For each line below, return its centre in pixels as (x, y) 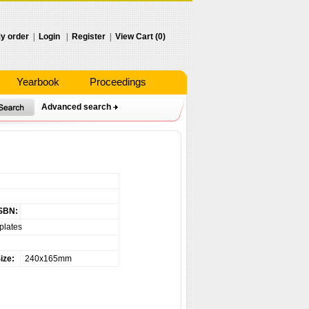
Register (89, 37)
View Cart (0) (140, 37)
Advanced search (76, 107)
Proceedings (118, 82)
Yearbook (38, 82)
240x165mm (47, 259)
